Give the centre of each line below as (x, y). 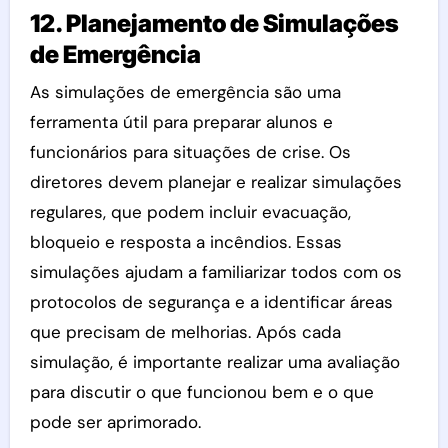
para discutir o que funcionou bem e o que (201, 391)
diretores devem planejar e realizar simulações (215, 181)
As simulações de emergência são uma (185, 91)
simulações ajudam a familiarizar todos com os (215, 271)
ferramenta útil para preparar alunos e (181, 121)
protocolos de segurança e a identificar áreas (211, 301)
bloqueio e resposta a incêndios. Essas (185, 241)
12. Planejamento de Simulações (214, 23)
